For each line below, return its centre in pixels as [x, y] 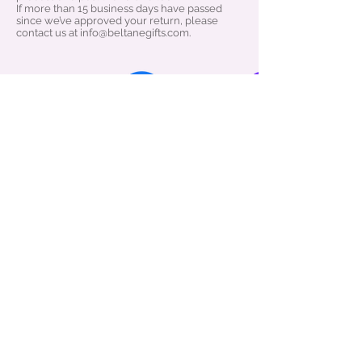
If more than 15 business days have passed [119, 9]
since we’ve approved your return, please [117, 21]
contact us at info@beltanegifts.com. [103, 33]
